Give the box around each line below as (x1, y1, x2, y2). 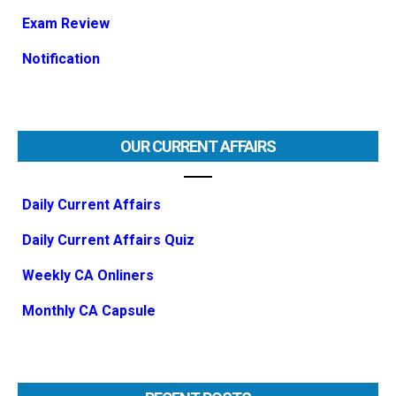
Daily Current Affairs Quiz (22, 232, 194, 249)
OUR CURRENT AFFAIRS (120, 137, 276, 156)
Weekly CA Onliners (22, 267, 154, 285)
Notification (22, 50, 100, 68)
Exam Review (22, 15, 110, 33)
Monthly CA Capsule (22, 302, 156, 320)
